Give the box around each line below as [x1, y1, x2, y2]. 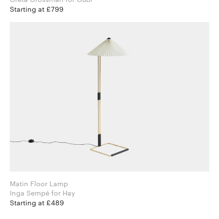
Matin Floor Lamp [10, 179, 68, 188]
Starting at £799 [10, 4, 64, 13]
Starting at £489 [10, 198, 64, 207]
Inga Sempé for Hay [51, 188, 75, 197]
